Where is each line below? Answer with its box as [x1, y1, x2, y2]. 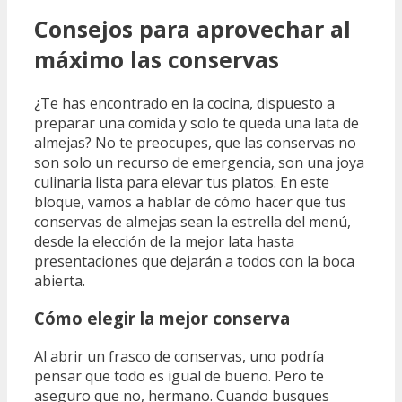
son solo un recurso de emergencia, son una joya [34, 152, 364, 172]
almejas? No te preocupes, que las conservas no [34, 132, 356, 153]
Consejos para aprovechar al [34, 13, 351, 44]
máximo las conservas [34, 43, 279, 74]
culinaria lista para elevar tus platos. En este [34, 171, 329, 192]
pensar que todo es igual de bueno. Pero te [34, 365, 324, 386]
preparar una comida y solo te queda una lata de [34, 112, 359, 133]
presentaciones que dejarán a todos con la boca [34, 250, 354, 271]
